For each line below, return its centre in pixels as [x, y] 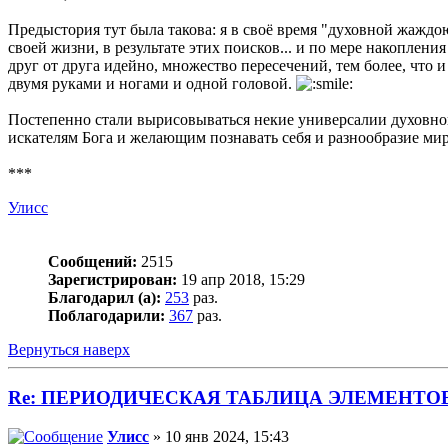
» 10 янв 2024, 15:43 [219, 437]
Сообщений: [92, 261]
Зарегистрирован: [112, 279]
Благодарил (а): [104, 297]
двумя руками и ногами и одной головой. [152, 83]
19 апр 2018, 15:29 [241, 279]
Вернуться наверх [69, 349]
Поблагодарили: [106, 315]
